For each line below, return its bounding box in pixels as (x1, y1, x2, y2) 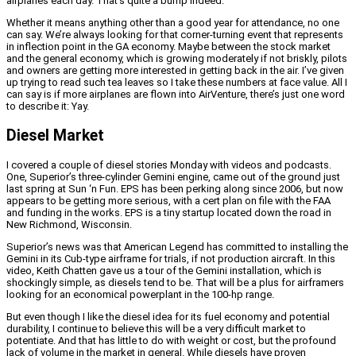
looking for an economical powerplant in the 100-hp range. (6, 288, 274, 301)
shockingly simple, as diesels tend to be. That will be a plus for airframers (6, 277, 344, 289)
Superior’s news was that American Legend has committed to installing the (6, 241, 348, 253)
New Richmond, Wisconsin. (6, 219, 132, 231)
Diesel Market (6, 126, 104, 145)
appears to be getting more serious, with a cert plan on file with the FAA (6, 195, 331, 207)
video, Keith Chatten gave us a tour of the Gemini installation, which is (6, 265, 322, 277)
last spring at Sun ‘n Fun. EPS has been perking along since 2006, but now (6, 183, 343, 195)
